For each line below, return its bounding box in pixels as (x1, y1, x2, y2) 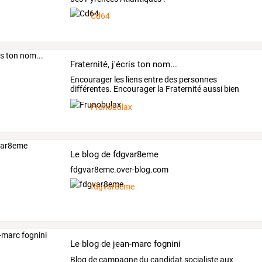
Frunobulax (91, 102, 133, 112)
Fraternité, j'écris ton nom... (70, 58, 178, 70)
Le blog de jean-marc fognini (70, 239, 181, 250)
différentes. (70, 84, 112, 94)
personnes (177, 75, 218, 85)
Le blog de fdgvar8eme (70, 149, 159, 160)
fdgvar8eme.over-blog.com (70, 165, 169, 175)
